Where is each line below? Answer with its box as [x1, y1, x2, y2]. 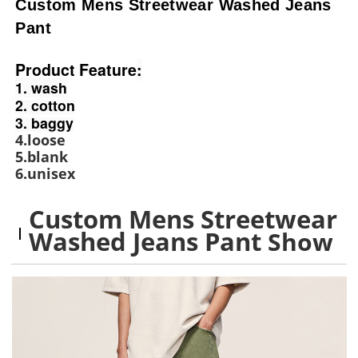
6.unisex [15, 164, 76, 184]
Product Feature [15, 58, 137, 82]
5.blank [15, 147, 69, 167]
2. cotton [15, 95, 76, 116]
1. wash [15, 78, 68, 98]
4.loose [15, 130, 66, 150]
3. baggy [15, 113, 74, 133]
